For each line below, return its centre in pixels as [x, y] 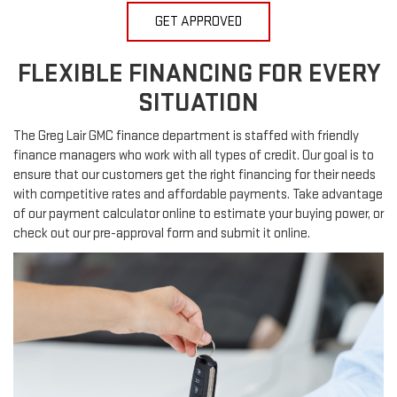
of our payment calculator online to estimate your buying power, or [198, 214]
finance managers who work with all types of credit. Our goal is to [194, 156]
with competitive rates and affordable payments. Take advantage [198, 195]
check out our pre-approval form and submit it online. [162, 234]
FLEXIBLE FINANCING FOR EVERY [198, 74]
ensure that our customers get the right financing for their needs [195, 175]
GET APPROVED [198, 22]
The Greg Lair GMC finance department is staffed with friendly [186, 136]
